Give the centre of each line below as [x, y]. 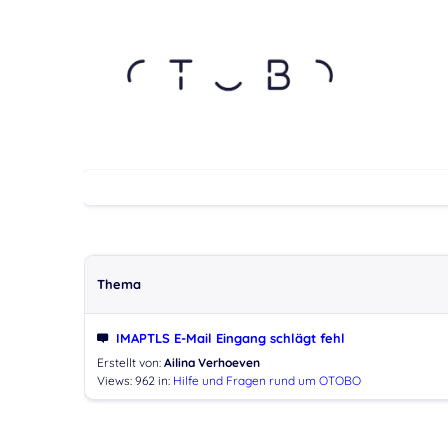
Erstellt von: [130, 362]
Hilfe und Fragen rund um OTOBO [266, 380]
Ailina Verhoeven [211, 362]
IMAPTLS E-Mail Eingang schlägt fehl [230, 338]
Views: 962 [125, 380]
